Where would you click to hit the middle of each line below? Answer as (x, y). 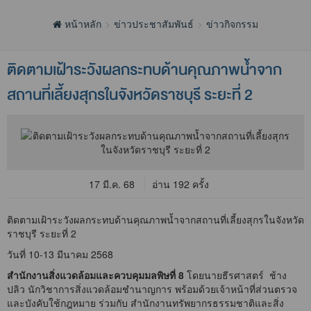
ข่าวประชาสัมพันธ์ (154, 24)
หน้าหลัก (82, 24)
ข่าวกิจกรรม (232, 24)
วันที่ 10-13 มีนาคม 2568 (60, 254)
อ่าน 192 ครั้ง (180, 184)
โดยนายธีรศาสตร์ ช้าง (235, 275)
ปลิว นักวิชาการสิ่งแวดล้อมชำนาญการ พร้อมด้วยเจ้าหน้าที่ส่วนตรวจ (152, 289)
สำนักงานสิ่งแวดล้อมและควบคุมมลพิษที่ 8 (95, 275)
